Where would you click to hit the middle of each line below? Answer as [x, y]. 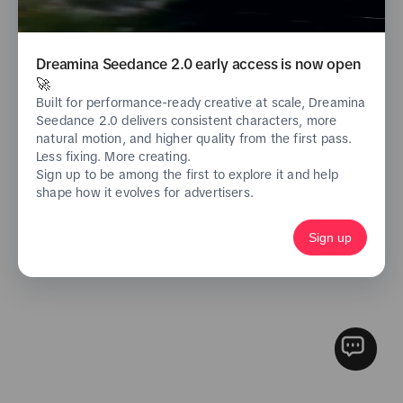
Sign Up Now [253, 62]
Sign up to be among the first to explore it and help [187, 175]
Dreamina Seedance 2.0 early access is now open [198, 64]
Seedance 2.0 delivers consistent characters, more [187, 121]
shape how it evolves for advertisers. [145, 193]
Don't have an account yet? [134, 62]
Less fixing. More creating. [114, 157]
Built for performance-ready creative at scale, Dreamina [201, 103]
